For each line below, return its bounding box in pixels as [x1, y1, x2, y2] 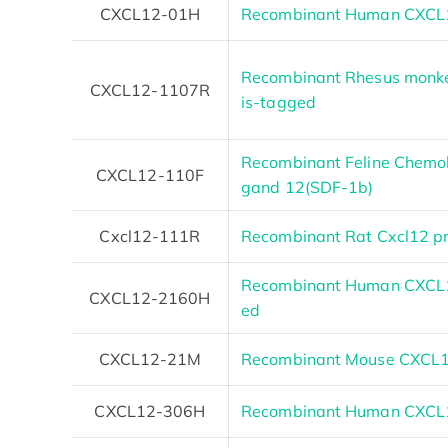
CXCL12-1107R [89, 79, 211, 100]
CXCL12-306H [94, 400, 206, 421]
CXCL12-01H [99, 3, 201, 24]
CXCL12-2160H [89, 287, 211, 308]
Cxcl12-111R [99, 225, 201, 246]
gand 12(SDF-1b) [241, 176, 374, 197]
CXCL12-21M [98, 348, 202, 369]
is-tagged [241, 91, 316, 112]
